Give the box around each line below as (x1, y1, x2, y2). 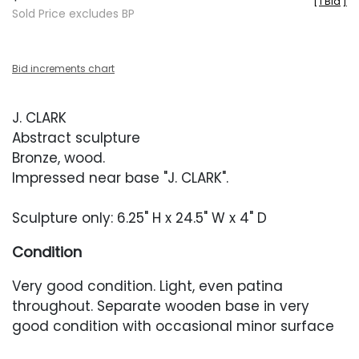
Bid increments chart (12, 62, 115, 75)
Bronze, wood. (12, 148, 109, 167)
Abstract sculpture (12, 128, 140, 147)
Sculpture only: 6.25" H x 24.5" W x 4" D (12, 208, 267, 228)
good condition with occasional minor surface (12, 317, 334, 336)
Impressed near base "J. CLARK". (12, 168, 228, 188)
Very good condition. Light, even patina (12, 276, 283, 296)
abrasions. (12, 337, 87, 356)
